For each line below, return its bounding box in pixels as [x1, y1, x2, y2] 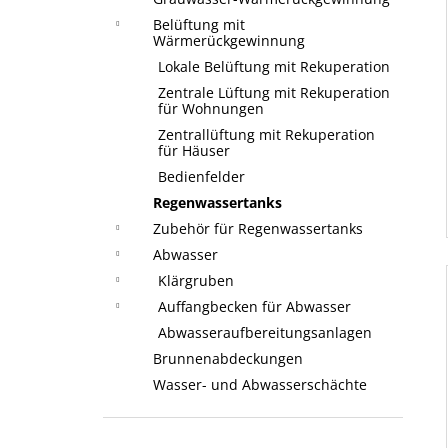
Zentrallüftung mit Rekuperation [158, 125, 375, 144]
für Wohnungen [158, 99, 264, 118]
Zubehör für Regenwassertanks [153, 219, 363, 238]
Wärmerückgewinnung [153, 31, 305, 50]
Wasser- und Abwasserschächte [153, 375, 367, 394]
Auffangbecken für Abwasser [158, 297, 351, 316]
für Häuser [158, 141, 230, 160]
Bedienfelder [158, 167, 245, 186]
